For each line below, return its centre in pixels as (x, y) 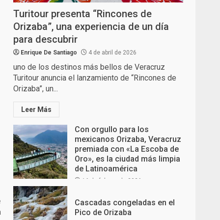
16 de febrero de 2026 (111, 181)
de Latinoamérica (106, 169)
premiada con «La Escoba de (127, 149)
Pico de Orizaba (103, 212)
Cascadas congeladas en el (125, 202)
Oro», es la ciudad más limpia (128, 159)
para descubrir (46, 40)
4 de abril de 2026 (112, 53)
